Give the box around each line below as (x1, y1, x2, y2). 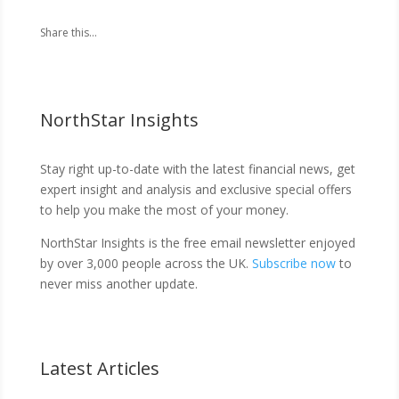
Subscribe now (251, 255, 336, 272)
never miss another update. (39, 275, 198, 292)
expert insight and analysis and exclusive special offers (39, 181, 352, 198)
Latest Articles (39, 356, 159, 380)
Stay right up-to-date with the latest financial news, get (39, 160, 355, 177)
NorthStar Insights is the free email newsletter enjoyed (39, 234, 355, 251)
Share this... (39, 25, 97, 40)
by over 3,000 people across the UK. (39, 255, 252, 272)
